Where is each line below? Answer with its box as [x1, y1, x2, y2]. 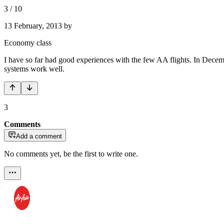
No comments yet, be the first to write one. [4, 149, 138, 158]
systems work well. [4, 64, 64, 73]
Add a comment [16, 132, 62, 140]
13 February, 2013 [4, 21, 62, 30]
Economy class [4, 38, 51, 47]
